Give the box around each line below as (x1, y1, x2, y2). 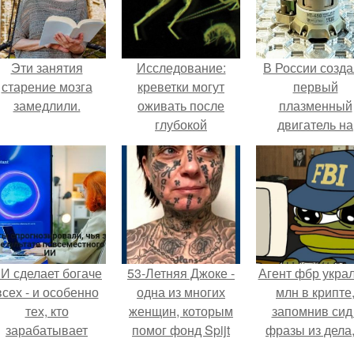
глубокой (155, 115, 207, 134)
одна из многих (137, 283, 225, 301)
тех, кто (24, 302, 69, 320)
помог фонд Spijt (132, 321, 230, 339)
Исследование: (136, 58, 226, 77)
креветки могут (137, 77, 224, 96)
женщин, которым (129, 302, 233, 320)
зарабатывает (6, 321, 88, 339)
